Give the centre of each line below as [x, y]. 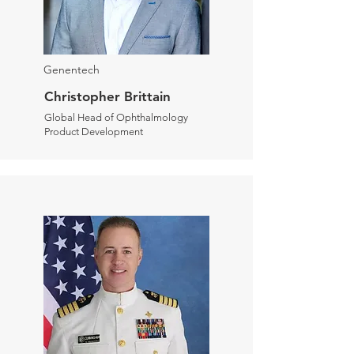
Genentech [72, 70]
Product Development [94, 132]
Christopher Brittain [107, 96]
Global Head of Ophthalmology [116, 117]
